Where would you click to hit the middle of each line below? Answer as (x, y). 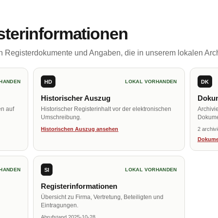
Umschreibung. (61, 117)
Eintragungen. (60, 205)
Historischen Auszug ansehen (80, 129)
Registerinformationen (79, 186)
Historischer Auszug (76, 98)
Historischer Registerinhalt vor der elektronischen (106, 109)
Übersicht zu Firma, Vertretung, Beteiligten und (102, 197)
